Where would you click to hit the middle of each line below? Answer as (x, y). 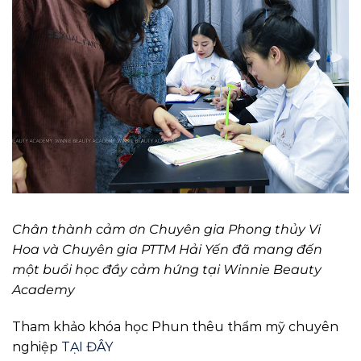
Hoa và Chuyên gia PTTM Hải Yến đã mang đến (167, 250)
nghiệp (37, 347)
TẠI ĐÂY (87, 347)
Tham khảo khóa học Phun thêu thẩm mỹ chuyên (175, 327)
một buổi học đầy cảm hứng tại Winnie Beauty (167, 270)
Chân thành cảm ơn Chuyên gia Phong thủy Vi (166, 230)
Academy (44, 290)
